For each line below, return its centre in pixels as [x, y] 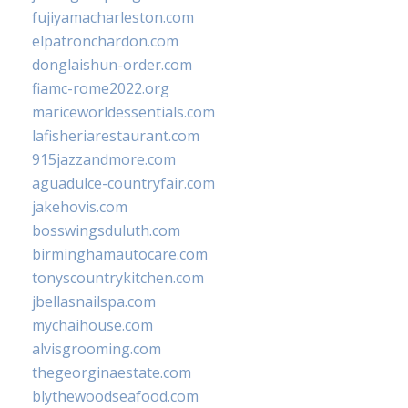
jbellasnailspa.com [94, 302]
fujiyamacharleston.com [113, 18]
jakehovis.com [80, 207]
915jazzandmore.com [104, 160]
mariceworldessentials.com [123, 112]
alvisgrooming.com [97, 349]
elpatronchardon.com [105, 41]
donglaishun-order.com [112, 65]
